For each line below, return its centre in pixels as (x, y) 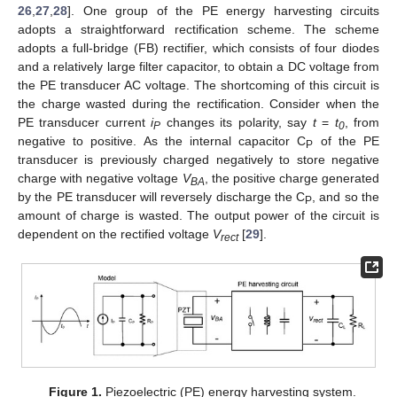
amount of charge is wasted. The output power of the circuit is (198, 215)
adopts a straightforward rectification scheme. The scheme (198, 29)
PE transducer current (85, 122)
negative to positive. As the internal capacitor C (162, 140)
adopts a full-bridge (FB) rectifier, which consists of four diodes (198, 47)
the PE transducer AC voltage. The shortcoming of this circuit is (198, 85)
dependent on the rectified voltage (115, 234)
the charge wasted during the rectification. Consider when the (198, 103)
